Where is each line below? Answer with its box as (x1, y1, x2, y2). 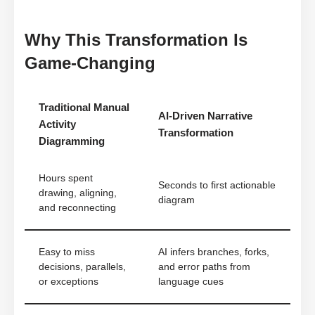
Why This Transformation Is (25, 30, 247, 49)
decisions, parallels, (39, 261, 126, 272)
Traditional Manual (39, 101, 129, 113)
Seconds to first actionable (158, 179, 276, 191)
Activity (39, 117, 76, 130)
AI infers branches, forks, (158, 246, 269, 257)
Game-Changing (25, 53, 155, 72)
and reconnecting (39, 202, 116, 213)
